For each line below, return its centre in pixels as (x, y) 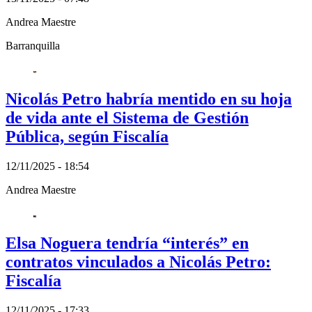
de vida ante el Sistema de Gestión (127, 118)
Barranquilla (33, 46)
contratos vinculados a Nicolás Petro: (138, 262)
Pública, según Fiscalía (87, 137)
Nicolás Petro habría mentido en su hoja (149, 99)
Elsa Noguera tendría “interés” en (127, 243)
